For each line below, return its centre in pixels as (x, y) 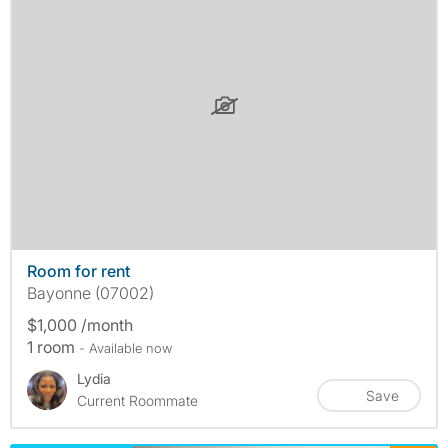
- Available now (125, 347)
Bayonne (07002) (90, 292)
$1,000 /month (80, 324)
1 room (53, 346)
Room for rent (78, 270)
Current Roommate (137, 400)
